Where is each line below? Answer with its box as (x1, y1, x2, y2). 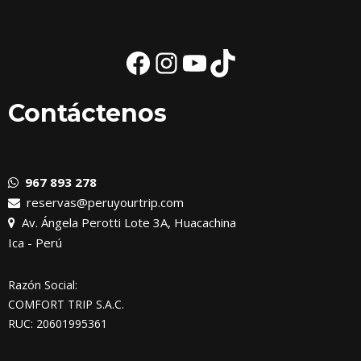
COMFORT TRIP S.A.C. (8, 297, 124, 312)
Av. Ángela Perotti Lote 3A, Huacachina (15, 214, 236, 230)
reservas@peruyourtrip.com (20, 194, 184, 210)
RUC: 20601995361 (8, 316, 107, 331)
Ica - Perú (8, 234, 62, 251)
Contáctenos (8, 98, 167, 128)
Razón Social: (8, 277, 77, 293)
